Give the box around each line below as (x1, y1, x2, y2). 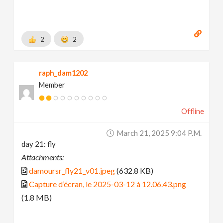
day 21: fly (21, 139, 56, 149)
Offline (181, 107, 204, 116)
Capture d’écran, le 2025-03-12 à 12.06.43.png (29, 179, 187, 189)
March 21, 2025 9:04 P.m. (116, 128, 202, 138)
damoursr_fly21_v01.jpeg (29, 166, 115, 176)
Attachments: (21, 152, 64, 162)
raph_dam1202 (39, 69, 88, 78)
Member (39, 81, 66, 90)
